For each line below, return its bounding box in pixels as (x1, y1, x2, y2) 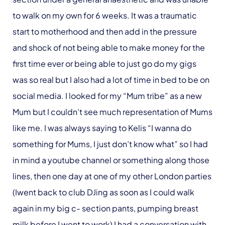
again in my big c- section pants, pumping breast (13, 202, 198, 213)
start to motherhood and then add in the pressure (13, 26, 197, 37)
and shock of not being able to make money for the (13, 42, 205, 53)
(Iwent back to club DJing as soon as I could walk (13, 186, 194, 197)
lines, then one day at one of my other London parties (13, 170, 211, 181)
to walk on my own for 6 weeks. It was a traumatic (13, 10, 197, 21)
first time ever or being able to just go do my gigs (13, 58, 196, 69)
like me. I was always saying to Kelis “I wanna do (13, 122, 191, 133)
